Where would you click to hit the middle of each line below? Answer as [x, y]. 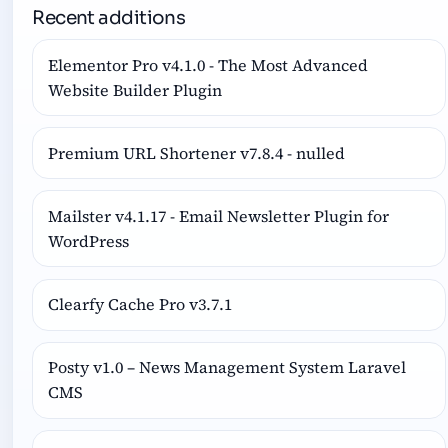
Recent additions [109, 17]
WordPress [89, 240]
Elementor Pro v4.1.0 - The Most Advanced [208, 64]
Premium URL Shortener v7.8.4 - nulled [197, 152]
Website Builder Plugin [135, 89]
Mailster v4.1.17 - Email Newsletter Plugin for [219, 215]
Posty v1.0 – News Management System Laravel [227, 367]
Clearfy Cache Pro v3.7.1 [140, 304]
